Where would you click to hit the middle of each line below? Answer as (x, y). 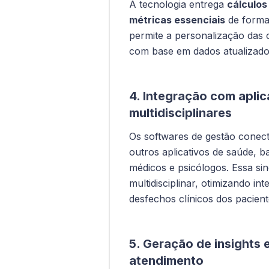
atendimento (166, 260)
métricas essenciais (177, 20)
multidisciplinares (180, 113)
